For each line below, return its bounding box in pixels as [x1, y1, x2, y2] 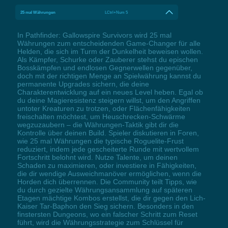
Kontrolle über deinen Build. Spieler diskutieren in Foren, [17, 128, 199, 137]
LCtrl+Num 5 [105, 9, 128, 15]
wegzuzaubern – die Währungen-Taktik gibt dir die [17, 120, 179, 129]
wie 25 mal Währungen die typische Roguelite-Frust [17, 136, 184, 145]
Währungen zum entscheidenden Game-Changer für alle [17, 39, 201, 47]
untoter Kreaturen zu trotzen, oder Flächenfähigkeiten [17, 104, 190, 112]
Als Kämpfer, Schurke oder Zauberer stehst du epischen [17, 55, 198, 64]
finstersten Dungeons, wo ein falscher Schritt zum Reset [17, 210, 197, 218]
